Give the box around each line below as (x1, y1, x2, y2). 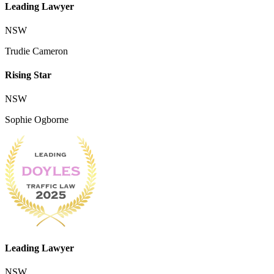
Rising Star (5, 70, 51, 81)
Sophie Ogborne (5, 114, 68, 125)
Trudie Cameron (5, 45, 68, 56)
